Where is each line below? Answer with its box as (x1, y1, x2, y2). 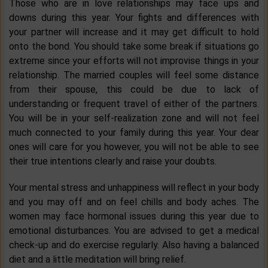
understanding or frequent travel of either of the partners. (9, 98, 259, 110)
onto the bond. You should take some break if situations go (9, 41, 259, 53)
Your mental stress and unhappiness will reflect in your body (9, 182, 259, 194)
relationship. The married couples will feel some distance (9, 69, 259, 81)
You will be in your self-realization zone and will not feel (9, 112, 259, 124)
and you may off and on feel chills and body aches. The (9, 196, 259, 208)
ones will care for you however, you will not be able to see (9, 141, 259, 153)
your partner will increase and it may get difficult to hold (9, 26, 259, 38)
